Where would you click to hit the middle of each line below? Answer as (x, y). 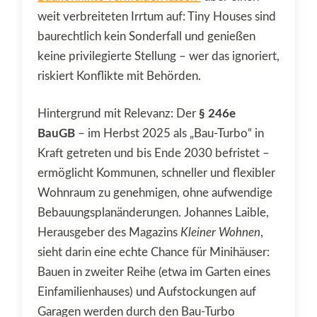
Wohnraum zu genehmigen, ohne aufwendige (155, 193)
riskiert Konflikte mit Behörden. (119, 76)
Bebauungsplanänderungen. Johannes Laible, (153, 213)
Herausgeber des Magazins (109, 233)
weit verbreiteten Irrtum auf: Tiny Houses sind (157, 16)
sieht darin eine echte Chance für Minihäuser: (154, 253)
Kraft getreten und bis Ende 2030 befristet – (154, 154)
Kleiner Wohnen (220, 233)
